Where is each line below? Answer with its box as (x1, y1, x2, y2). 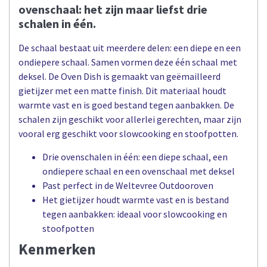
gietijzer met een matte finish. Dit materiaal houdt (18, 85, 226, 97)
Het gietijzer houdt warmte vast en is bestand (42, 193, 229, 206)
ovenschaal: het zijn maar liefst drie (18, 2, 207, 17)
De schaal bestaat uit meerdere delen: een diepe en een (18, 42, 241, 54)
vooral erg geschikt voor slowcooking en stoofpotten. (18, 128, 238, 140)
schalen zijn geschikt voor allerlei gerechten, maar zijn (18, 113, 241, 126)
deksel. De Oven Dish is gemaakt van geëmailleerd (18, 70, 221, 83)
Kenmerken (18, 239, 96, 259)
